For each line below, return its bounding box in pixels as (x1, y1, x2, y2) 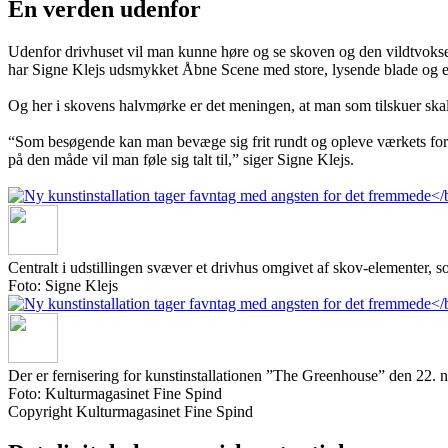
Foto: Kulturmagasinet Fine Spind (8, 384, 222, 402)
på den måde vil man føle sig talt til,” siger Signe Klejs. (8, 150, 354, 168)
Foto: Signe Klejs (8, 276, 118, 294)
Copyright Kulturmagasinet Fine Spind (8, 402, 253, 420)
